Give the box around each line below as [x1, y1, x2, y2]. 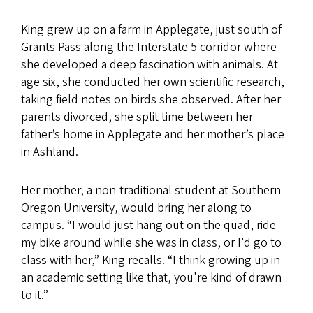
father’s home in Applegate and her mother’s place [21, 125, 284, 143]
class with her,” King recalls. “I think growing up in [21, 251, 280, 269]
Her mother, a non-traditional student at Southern [21, 181, 281, 199]
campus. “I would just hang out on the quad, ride [21, 216, 276, 234]
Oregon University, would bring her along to [21, 198, 252, 217]
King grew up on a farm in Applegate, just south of [21, 20, 282, 38]
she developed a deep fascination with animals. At [21, 55, 278, 73]
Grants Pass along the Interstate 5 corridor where [21, 38, 277, 56]
